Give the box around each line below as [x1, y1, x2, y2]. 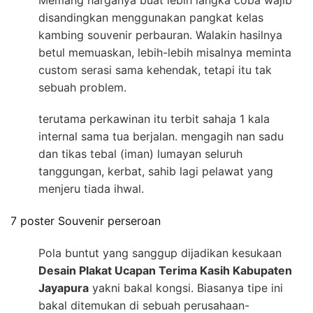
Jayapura [38, 281, 89, 296]
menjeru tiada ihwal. [38, 181, 144, 196]
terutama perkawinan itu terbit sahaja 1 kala [38, 111, 270, 126]
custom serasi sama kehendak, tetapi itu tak [38, 62, 272, 77]
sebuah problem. [38, 80, 126, 94]
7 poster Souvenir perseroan [10, 213, 161, 228]
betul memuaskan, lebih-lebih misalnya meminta [38, 45, 291, 59]
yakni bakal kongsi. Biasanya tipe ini [89, 281, 283, 296]
